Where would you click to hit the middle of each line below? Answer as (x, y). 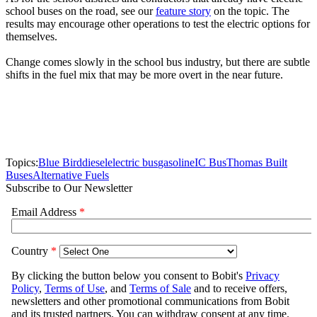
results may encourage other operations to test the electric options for (158, 24)
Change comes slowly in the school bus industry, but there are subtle (158, 62)
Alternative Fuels (71, 175)
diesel (95, 163)
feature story (183, 11)
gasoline (176, 163)
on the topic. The (250, 11)
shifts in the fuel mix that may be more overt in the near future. (147, 75)
